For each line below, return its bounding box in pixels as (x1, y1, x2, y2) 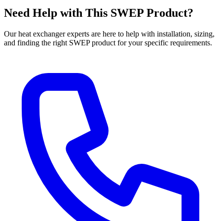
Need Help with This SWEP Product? (4, 6, 193, 20)
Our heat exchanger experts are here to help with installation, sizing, (4, 29, 215, 38)
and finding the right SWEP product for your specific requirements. (4, 38, 212, 47)
